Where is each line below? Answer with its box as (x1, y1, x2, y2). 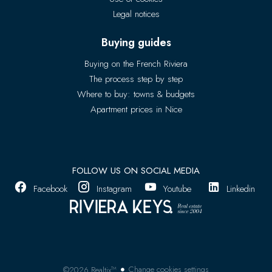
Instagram (96, 182, 132, 196)
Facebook (33, 182, 68, 196)
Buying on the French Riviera (84, 57, 188, 71)
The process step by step (89, 72, 183, 86)
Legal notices (112, 7, 160, 21)
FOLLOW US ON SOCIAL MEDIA (72, 164, 200, 178)
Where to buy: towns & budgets (77, 87, 195, 101)
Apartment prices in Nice (90, 103, 182, 117)
